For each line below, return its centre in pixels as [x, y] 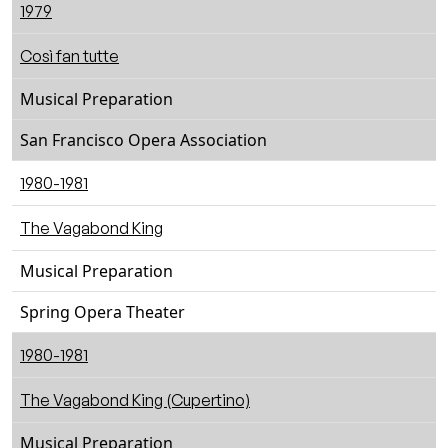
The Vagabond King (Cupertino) [135, 400]
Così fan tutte [69, 56]
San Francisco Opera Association [143, 140]
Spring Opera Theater [102, 312]
